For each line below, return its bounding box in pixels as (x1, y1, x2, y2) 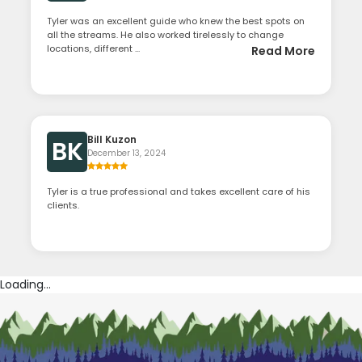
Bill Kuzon (87, 133, 137, 146)
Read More (250, 43, 315, 59)
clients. (47, 199, 82, 212)
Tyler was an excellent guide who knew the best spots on (47, 15, 305, 27)
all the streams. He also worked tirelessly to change (47, 28, 284, 41)
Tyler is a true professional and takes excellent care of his (47, 185, 311, 198)
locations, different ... (47, 42, 141, 55)
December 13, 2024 (87, 147, 166, 159)
